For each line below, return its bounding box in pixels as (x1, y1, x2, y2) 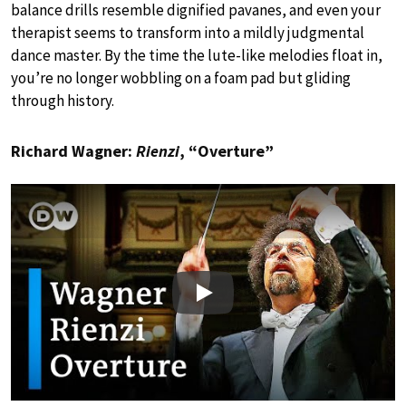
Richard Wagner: (11, 140, 136, 162)
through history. (11, 91, 114, 111)
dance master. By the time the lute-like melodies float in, (11, 45, 382, 66)
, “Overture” (179, 140, 274, 162)
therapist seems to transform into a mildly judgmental (11, 23, 364, 43)
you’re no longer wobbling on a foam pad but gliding (11, 68, 351, 89)
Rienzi (136, 140, 179, 162)
